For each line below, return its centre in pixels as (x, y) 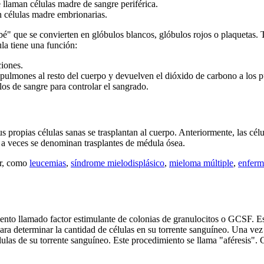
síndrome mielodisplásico (118, 163)
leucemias (48, 163)
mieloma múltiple (201, 163)
